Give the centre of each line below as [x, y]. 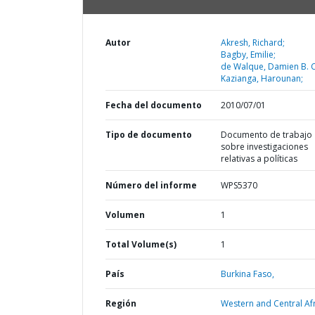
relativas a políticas [259, 159]
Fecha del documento [154, 105]
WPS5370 [239, 185]
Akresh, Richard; [252, 43]
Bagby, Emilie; [248, 54]
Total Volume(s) [141, 244]
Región [121, 303]
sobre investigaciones [264, 147]
